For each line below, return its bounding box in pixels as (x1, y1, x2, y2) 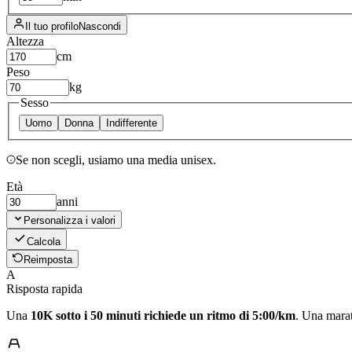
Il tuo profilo (25, 20, 79, 33)
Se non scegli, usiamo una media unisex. (16, 152, 216, 167)
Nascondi (79, 20, 121, 33)
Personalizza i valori (24, 214, 115, 226)
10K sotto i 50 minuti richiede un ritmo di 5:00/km (31, 308, 295, 322)
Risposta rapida (6, 281, 82, 295)
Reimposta (24, 253, 72, 266)
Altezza (6, 35, 44, 49)
